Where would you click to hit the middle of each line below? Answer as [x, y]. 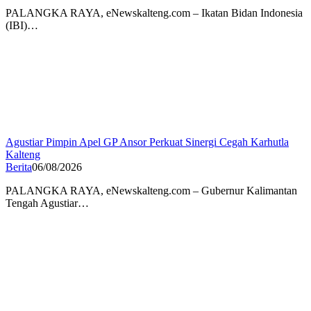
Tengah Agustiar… [47, 203]
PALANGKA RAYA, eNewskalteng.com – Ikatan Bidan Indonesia [154, 13]
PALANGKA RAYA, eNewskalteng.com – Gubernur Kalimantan [151, 191]
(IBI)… [22, 26]
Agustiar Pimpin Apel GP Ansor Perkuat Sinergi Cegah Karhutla [147, 142]
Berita [19, 167]
